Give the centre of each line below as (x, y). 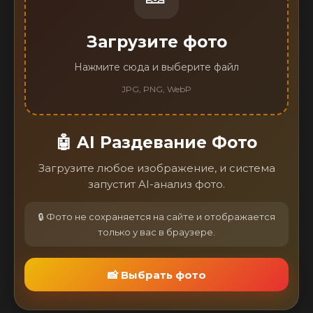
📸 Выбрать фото (156, 275)
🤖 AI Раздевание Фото (156, 143)
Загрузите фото (156, 42)
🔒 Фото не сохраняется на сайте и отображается (156, 217)
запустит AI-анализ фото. (156, 184)
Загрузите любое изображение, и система (156, 168)
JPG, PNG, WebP (156, 89)
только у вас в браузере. (156, 232)
